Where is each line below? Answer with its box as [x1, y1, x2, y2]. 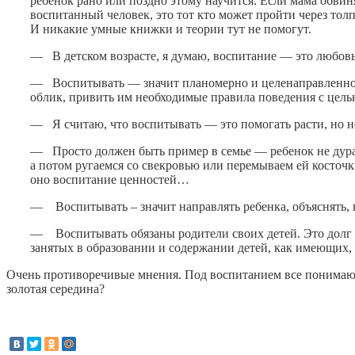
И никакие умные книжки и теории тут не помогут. [30, 21, 311, 36]
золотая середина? [6, 281, 105, 296]
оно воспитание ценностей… [30, 172, 189, 186]
